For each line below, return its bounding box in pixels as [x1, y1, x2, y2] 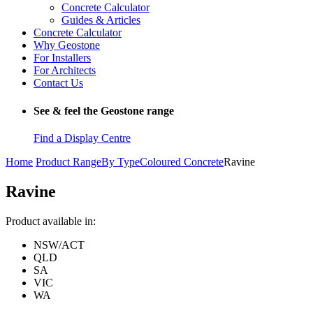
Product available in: [6, 214, 96, 227]
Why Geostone [34, 39, 100, 52]
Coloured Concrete [140, 155, 224, 168]
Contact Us [34, 77, 83, 89]
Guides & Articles [61, 14, 140, 27]
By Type [101, 155, 140, 168]
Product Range [36, 155, 101, 168]
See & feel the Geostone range [34, 104, 174, 117]
